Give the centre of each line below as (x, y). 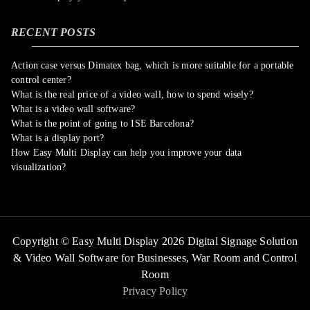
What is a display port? (58, 138)
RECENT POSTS (54, 32)
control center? (41, 80)
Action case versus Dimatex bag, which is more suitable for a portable (153, 65)
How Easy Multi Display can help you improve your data (127, 153)
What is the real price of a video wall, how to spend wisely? (132, 94)
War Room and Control (244, 258)
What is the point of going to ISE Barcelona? (102, 124)
